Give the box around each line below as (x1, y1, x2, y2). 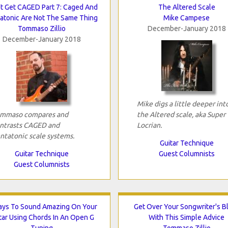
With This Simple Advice (149, 213, 224, 221)
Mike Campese (163, 13, 210, 22)
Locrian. (136, 121, 162, 129)
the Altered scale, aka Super (136, 110, 225, 119)
